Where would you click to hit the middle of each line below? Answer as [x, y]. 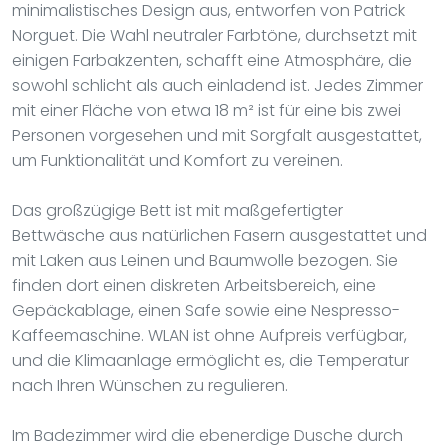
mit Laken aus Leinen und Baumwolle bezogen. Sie [205, 260]
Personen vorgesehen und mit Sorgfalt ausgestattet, [217, 135]
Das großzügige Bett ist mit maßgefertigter [177, 210]
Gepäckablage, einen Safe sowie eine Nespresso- [206, 310]
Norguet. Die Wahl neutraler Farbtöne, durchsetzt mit [214, 35]
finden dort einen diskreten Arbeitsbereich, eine [194, 285]
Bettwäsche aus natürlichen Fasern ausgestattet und [219, 235]
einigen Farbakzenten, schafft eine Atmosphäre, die [212, 60]
